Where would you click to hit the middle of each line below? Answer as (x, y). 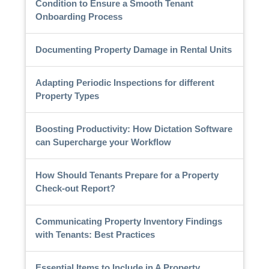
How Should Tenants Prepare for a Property (127, 175)
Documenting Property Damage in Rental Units (133, 49)
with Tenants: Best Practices (95, 234)
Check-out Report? (75, 188)
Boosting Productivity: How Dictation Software (134, 128)
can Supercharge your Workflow (103, 142)
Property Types (67, 95)
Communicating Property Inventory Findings (128, 221)
